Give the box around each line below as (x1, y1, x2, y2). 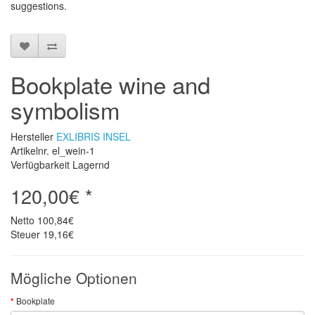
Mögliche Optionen (11, 267, 137, 288)
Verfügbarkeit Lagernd (11, 157, 110, 172)
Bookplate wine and (11, 67, 210, 101)
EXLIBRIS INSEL (56, 129, 131, 143)
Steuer (11, 227, 43, 241)
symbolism (11, 93, 120, 126)
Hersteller (11, 129, 56, 143)
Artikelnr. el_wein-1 (11, 143, 95, 157)
